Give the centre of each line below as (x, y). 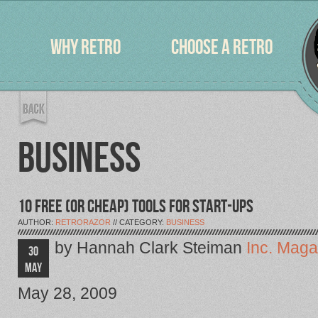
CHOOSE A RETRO (222, 48)
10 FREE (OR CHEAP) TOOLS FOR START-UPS (136, 207)
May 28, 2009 (67, 293)
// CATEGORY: (138, 222)
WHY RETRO (86, 48)
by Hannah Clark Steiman (148, 248)
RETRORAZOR (83, 222)
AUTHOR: (37, 222)
